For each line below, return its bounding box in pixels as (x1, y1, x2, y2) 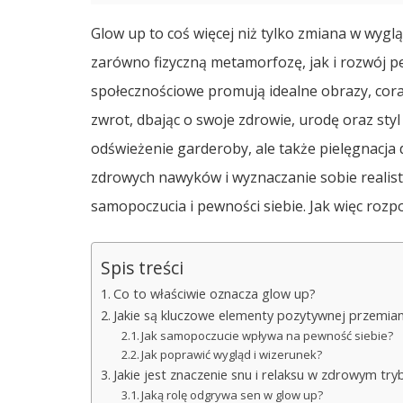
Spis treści (100, 255, 184, 281)
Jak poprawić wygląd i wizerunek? (141, 346, 323, 363)
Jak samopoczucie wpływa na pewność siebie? (141, 327, 394, 345)
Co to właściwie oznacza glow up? (112, 285, 316, 303)
